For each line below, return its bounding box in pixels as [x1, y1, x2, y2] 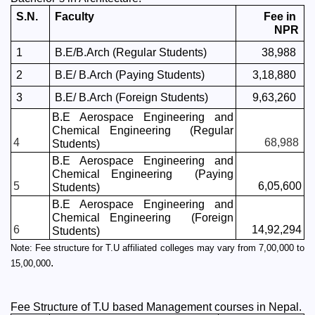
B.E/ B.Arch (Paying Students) [54, 69, 205, 81]
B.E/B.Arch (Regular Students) [54, 46, 207, 58]
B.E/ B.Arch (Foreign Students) [54, 91, 208, 103]
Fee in [264, 11, 297, 22]
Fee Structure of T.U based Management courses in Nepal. [11, 301, 302, 313]
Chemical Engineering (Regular [51, 124, 234, 136]
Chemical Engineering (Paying [51, 168, 234, 180]
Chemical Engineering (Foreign [51, 212, 234, 224]
